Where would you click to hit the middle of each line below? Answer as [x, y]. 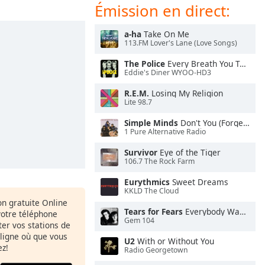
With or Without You [174, 241]
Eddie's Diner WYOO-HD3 [168, 73]
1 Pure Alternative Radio [165, 132]
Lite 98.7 [138, 102]
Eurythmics [147, 182]
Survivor [141, 152]
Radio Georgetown [156, 250]
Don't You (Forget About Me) [211, 123]
